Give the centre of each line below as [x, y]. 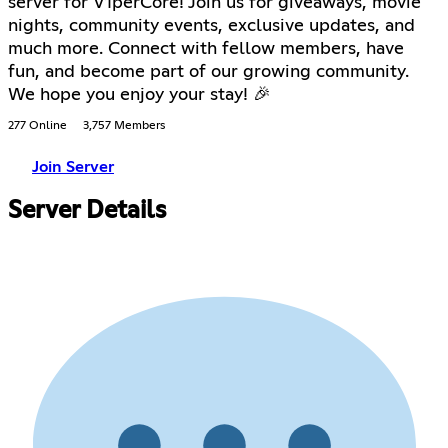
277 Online [37, 125]
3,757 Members [124, 125]
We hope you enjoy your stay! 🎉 [139, 94]
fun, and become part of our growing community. [208, 71]
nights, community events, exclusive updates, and [211, 25]
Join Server [73, 166]
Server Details [87, 210]
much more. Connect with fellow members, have [206, 48]
